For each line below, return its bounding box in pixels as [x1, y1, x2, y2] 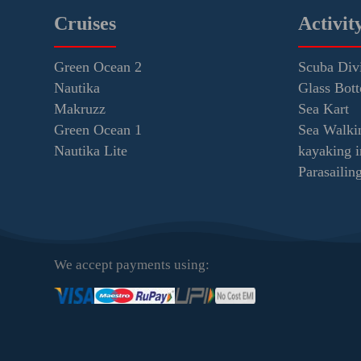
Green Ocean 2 [54, 58, 143, 75]
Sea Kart [297, 100, 349, 117]
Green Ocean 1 [54, 121, 143, 138]
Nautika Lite [54, 142, 128, 159]
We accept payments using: [54, 256, 210, 272]
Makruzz [54, 100, 106, 117]
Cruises [54, 12, 117, 34]
